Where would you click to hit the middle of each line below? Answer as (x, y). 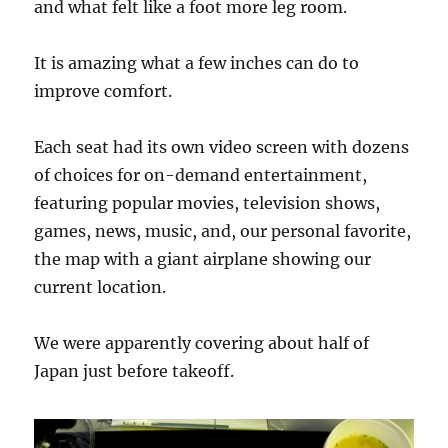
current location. (100, 286)
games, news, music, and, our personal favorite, (223, 230)
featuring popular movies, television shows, (207, 202)
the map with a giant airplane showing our (203, 258)
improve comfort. (103, 90)
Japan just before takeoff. (134, 370)
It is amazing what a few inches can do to (197, 62)
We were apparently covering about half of (202, 342)
